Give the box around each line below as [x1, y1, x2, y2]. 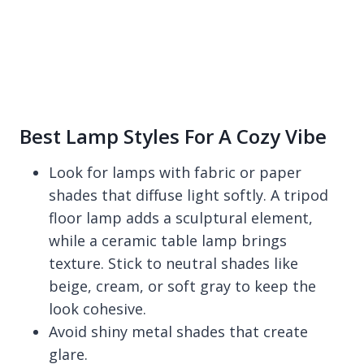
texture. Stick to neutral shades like [49, 253, 298, 273]
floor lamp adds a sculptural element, [49, 207, 313, 227]
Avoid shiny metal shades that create [49, 321, 308, 341]
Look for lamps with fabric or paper [49, 162, 301, 182]
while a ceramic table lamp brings [49, 230, 287, 250]
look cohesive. [49, 298, 146, 318]
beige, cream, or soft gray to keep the [49, 275, 316, 296]
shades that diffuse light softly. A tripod [49, 184, 328, 205]
